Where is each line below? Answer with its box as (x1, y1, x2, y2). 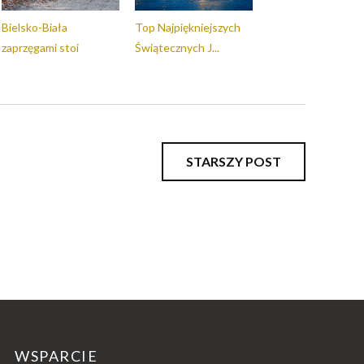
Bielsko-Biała (2, 20, 67, 34)
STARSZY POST (186, 154, 281, 169)
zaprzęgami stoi (2, 41, 79, 54)
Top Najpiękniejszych (135, 20, 240, 34)
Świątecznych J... (135, 41, 219, 54)
